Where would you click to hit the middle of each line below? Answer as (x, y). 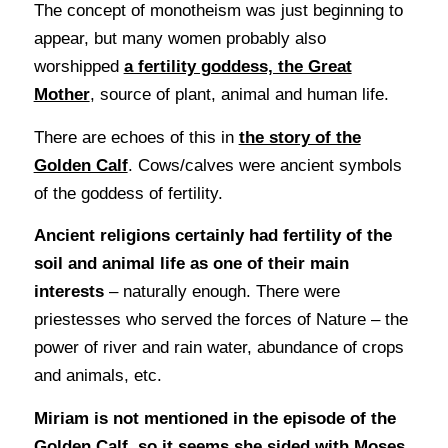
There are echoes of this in (136, 137)
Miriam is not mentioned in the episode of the (214, 418)
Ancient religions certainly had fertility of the (212, 236)
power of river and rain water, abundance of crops (218, 348)
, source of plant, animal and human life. (239, 95)
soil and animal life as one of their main (191, 264)
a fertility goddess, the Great (237, 67)
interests (68, 292)
